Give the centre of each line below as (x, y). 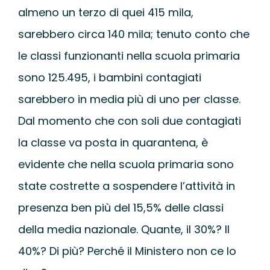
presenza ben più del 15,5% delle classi (121, 207)
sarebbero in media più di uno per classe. (129, 99)
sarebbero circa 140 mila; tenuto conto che (133, 34)
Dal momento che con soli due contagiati (129, 121)
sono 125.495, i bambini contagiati (109, 77)
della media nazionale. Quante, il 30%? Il (124, 229)
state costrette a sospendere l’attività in (126, 186)
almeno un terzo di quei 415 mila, (105, 12)
